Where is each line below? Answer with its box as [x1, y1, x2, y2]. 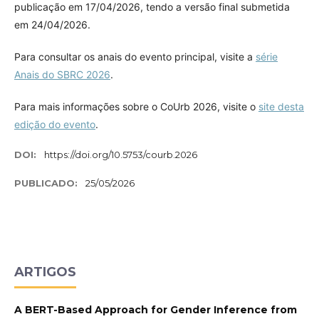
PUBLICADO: [14, 177, 80, 189]
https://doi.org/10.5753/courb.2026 [43, 148, 197, 160]
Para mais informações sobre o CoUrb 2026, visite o [14, 100, 258, 113]
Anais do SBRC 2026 [14, 68, 110, 80]
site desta [258, 100, 304, 113]
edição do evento [14, 117, 95, 130]
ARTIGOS [14, 263, 76, 280]
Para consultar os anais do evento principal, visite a [14, 50, 256, 63]
